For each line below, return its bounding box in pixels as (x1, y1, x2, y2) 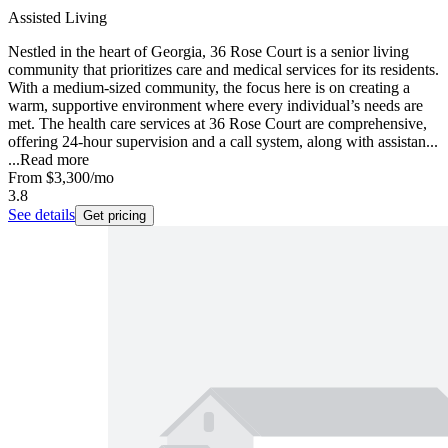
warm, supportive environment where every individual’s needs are (8, 97, 423, 115)
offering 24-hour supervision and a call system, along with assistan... (8, 133, 438, 151)
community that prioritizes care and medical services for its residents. (8, 61, 439, 79)
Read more (20, 151, 89, 169)
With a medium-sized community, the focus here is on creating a (8, 79, 410, 97)
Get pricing (83, 208, 146, 224)
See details (8, 206, 75, 224)
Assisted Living (8, 9, 107, 27)
